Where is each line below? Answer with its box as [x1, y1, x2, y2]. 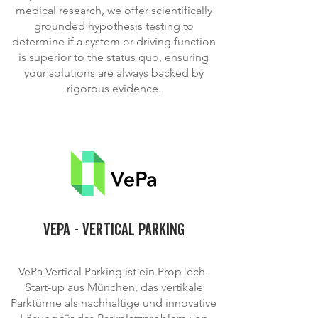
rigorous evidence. [66, 82, 161, 95]
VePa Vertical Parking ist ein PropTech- [18, 265, 209, 278]
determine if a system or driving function [11, 35, 216, 48]
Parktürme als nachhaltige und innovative [11, 296, 216, 309]
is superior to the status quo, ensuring [18, 50, 209, 64]
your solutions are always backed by [23, 66, 204, 79]
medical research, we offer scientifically [15, 4, 212, 17]
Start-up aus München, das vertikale [24, 280, 203, 294]
